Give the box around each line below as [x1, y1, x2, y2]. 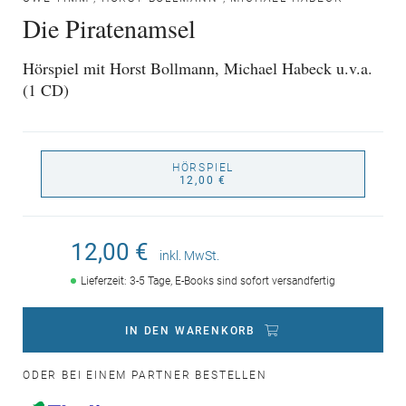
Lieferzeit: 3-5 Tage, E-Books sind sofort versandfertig [81, 275, 335, 287]
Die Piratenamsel [23, 11, 196, 45]
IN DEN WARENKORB [125, 324, 256, 337]
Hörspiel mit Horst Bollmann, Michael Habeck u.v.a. [23, 57, 372, 79]
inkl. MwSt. [159, 248, 219, 263]
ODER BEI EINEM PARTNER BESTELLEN [23, 369, 267, 382]
